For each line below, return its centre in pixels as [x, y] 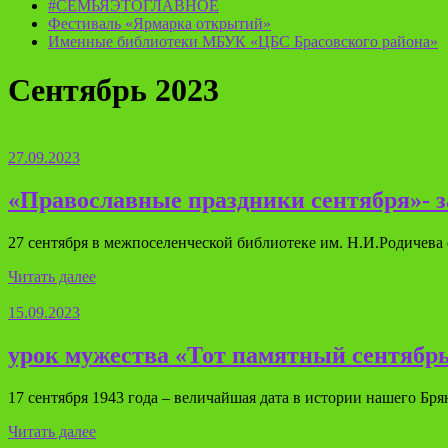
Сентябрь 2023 [113, 90]
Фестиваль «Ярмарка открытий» [159, 23]
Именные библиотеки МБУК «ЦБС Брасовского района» [243, 41]
